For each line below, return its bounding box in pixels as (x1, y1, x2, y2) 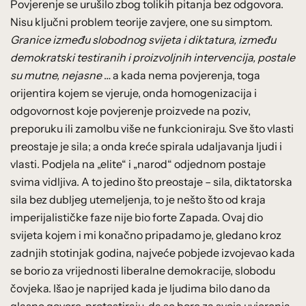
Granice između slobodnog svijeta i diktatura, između (10, 32, 276, 46)
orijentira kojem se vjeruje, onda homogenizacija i (10, 85, 257, 100)
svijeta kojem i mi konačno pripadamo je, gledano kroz (10, 227, 281, 242)
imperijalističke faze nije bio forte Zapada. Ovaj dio (10, 210, 263, 224)
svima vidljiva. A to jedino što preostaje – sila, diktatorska (10, 174, 292, 189)
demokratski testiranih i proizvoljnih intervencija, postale (10, 50, 295, 64)
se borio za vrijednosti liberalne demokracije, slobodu (10, 263, 275, 277)
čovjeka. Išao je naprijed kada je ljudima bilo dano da (10, 281, 270, 295)
